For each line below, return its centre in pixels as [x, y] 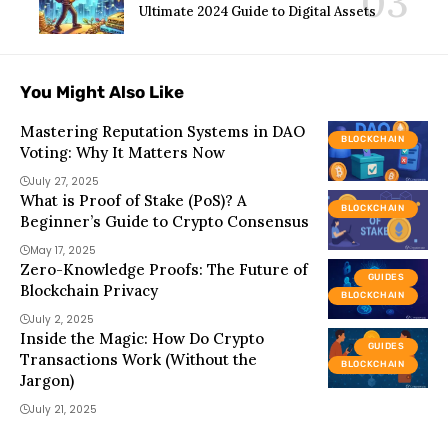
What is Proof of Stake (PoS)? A [133, 200]
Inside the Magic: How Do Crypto [142, 338]
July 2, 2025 [62, 319]
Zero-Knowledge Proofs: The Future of [164, 269]
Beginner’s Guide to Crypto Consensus [164, 221]
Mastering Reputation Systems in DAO [162, 131]
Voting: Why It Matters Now [122, 152]
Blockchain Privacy [89, 290]
